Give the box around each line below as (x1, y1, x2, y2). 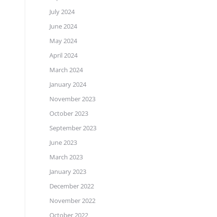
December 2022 (49, 182, 94, 190)
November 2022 (49, 196, 95, 205)
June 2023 (49, 138, 77, 147)
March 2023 (49, 153, 83, 161)
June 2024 (49, 22, 77, 31)
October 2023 (49, 109, 88, 118)
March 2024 (49, 65, 83, 74)
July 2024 (49, 7, 75, 16)
